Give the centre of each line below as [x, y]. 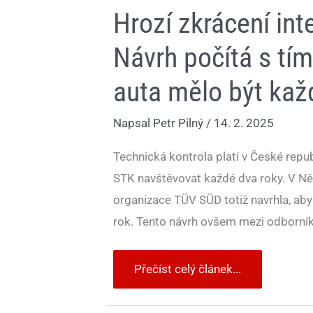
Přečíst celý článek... [188, 269]
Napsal [133, 123]
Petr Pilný [180, 123]
